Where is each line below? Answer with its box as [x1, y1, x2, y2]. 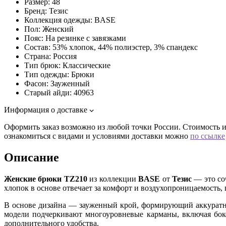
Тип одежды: [24, 70, 69, 79]
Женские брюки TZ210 [4, 174, 87, 183]
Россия [53, 51, 77, 61]
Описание [4, 150, 59, 164]
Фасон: [24, 79, 48, 88]
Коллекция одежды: [24, 15, 92, 24]
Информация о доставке [4, 105, 87, 114]
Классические [63, 61, 110, 70]
